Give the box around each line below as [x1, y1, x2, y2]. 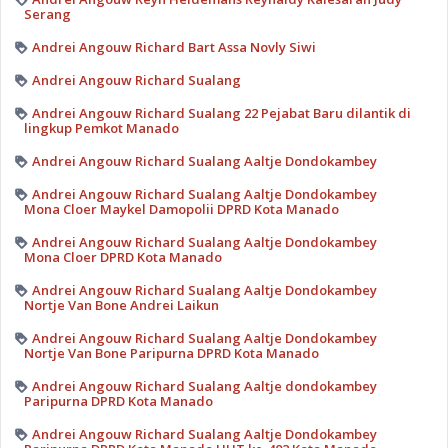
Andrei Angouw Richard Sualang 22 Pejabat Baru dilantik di [31, 104, 411, 123]
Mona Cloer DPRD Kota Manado [23, 248, 222, 267]
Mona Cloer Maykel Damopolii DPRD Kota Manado [23, 200, 339, 219]
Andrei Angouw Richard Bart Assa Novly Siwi [31, 38, 316, 57]
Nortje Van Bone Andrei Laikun [23, 296, 219, 315]
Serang [23, 5, 71, 24]
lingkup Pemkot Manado [23, 119, 179, 138]
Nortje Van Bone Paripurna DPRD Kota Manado [23, 344, 319, 363]
